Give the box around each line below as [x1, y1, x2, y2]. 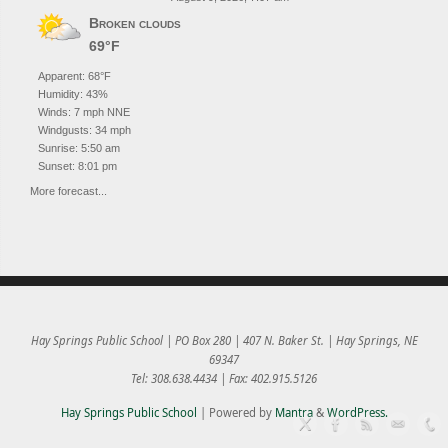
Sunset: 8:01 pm [38, 159, 117, 172]
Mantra [274, 405, 313, 421]
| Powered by [196, 405, 275, 421]
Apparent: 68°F [38, 69, 111, 82]
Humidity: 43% [38, 87, 108, 100]
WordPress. [326, 405, 388, 421]
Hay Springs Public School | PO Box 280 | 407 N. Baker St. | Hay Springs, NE [30, 332, 418, 348]
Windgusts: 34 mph [38, 123, 131, 136]
